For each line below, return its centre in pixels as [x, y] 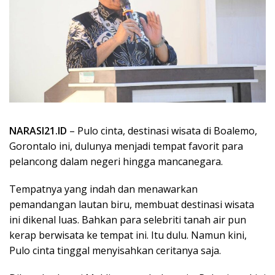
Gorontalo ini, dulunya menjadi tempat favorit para [126, 146]
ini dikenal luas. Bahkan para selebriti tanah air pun [128, 219]
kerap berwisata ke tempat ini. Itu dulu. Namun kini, [128, 235]
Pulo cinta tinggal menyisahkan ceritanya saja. [115, 250]
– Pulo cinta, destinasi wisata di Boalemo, [162, 130]
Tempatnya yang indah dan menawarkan [103, 189]
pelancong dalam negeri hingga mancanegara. [116, 161]
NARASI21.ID [38, 130]
